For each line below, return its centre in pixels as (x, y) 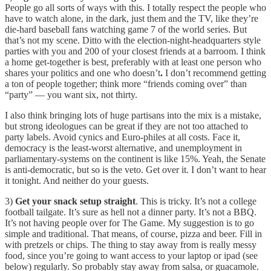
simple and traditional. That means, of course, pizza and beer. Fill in (133, 234)
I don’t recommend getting (214, 73)
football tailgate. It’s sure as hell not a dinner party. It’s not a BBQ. (131, 212)
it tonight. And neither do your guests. (77, 181)
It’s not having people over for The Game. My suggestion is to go (129, 223)
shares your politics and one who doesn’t (83, 73)
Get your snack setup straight (75, 201)
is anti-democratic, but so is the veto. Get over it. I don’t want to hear (135, 170)
